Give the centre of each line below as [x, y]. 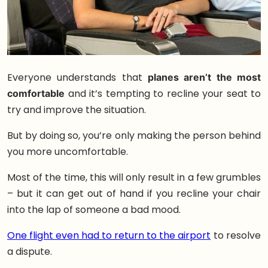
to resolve [236, 235]
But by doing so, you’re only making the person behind [134, 135]
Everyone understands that [77, 77]
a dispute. [30, 251]
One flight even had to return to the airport [109, 235]
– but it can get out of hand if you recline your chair [134, 193]
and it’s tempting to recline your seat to [163, 93]
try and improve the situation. [77, 109]
